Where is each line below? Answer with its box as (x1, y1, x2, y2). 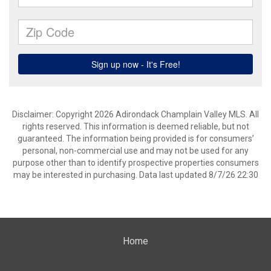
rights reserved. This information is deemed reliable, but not (22, 122, 249, 131)
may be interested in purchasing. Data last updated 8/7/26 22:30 (13, 170, 258, 180)
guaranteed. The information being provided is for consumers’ (17, 134, 254, 143)
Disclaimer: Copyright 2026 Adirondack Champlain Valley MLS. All (12, 109, 259, 119)
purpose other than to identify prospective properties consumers (12, 158, 259, 168)
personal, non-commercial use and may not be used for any (22, 146, 249, 155)
